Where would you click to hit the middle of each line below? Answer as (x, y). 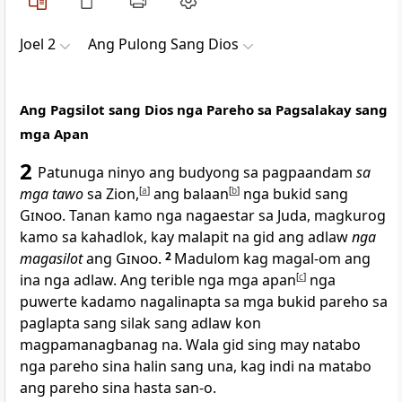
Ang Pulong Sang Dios (163, 44)
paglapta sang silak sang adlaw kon (140, 323)
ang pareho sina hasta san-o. (118, 388)
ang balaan (189, 194)
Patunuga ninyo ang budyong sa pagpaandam (197, 173)
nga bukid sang (294, 194)
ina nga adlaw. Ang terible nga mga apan (158, 280)
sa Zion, (111, 194)
